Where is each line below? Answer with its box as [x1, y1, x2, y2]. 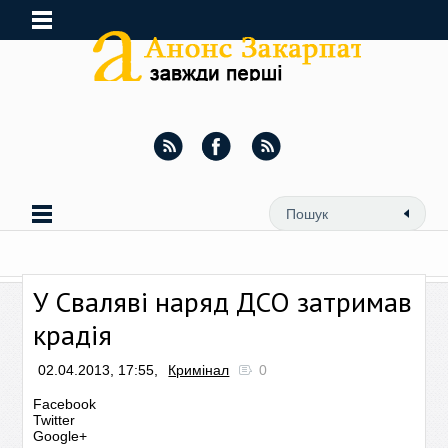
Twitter [33, 412, 76, 428]
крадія [33, 316, 113, 353]
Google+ [33, 428, 88, 444]
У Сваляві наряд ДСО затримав [33, 283, 413, 320]
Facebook [33, 396, 97, 412]
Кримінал [168, 362, 230, 378]
